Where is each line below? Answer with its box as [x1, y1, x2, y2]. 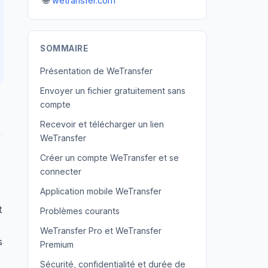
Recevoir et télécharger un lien [40, 119, 164, 129]
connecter [40, 166, 81, 176]
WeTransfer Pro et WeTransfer [40, 226, 162, 236]
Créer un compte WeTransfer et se [40, 153, 179, 163]
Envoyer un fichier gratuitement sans [40, 86, 185, 96]
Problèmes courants [40, 206, 120, 216]
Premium [40, 239, 74, 249]
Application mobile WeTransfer [40, 186, 162, 196]
